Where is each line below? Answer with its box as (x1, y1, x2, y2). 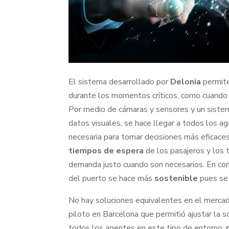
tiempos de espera (68, 145, 144, 157)
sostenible (154, 173, 198, 185)
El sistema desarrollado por (68, 76, 171, 88)
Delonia (170, 76, 201, 88)
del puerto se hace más (68, 173, 155, 185)
